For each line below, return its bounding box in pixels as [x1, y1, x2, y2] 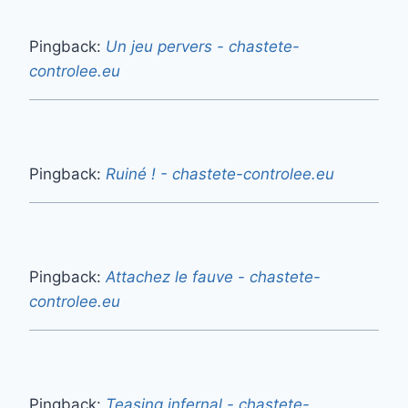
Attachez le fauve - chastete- [106, 268, 321, 287]
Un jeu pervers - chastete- [106, 37, 300, 56]
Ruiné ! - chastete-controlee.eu [106, 165, 334, 184]
